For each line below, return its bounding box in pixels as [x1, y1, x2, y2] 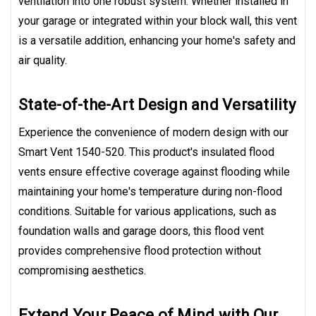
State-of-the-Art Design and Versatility [18, 96, 296, 114]
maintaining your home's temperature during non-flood [18, 185, 282, 199]
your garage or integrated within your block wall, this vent [18, 14, 297, 28]
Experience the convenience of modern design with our [18, 126, 288, 140]
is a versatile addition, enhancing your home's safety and [18, 34, 296, 48]
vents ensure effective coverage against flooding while [18, 165, 290, 179]
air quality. [18, 54, 67, 68]
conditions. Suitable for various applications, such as [18, 205, 276, 219]
